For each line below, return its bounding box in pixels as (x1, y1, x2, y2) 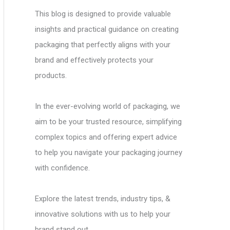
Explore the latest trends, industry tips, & (35, 194, 170, 203)
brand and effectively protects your (35, 55, 154, 65)
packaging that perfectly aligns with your (35, 40, 170, 49)
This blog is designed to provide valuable (35, 9, 171, 18)
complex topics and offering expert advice (35, 132, 177, 142)
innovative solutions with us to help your (35, 209, 170, 219)
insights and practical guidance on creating (35, 25, 179, 34)
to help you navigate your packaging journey (35, 148, 182, 157)
